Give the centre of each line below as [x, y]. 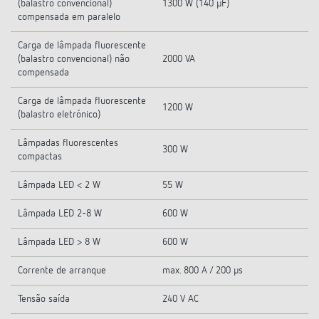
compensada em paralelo [69, 17]
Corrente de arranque [62, 271]
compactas [40, 157]
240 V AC [181, 299]
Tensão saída [44, 299]
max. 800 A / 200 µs [203, 271]
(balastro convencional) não [74, 59]
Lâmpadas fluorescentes [68, 143]
